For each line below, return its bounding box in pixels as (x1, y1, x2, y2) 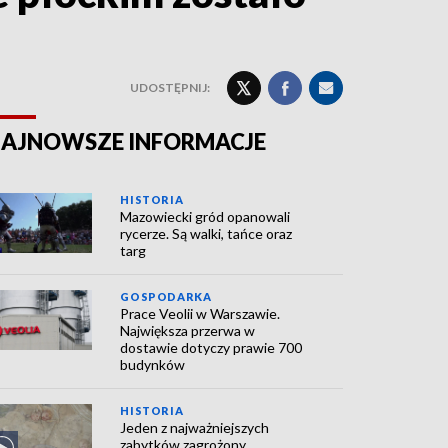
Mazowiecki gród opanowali (120, 208, 291, 225)
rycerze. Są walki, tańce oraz (120, 225, 293, 242)
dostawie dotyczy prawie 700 (120, 339, 303, 356)
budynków (120, 356, 186, 373)
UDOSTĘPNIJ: (130, 80, 210, 95)
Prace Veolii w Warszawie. (120, 305, 281, 322)
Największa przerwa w (120, 322, 256, 339)
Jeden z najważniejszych (120, 419, 270, 436)
